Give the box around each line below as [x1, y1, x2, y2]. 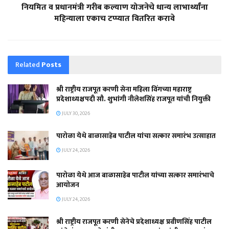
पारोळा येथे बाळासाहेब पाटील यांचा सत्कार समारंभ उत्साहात [56, 129, 216, 142]
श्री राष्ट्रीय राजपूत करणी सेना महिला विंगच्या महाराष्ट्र [56, 83, 192, 95]
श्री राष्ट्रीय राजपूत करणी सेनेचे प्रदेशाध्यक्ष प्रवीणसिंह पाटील [56, 215, 212, 227]
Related [15, 58, 40, 71]
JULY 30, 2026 [61, 109, 90, 118]
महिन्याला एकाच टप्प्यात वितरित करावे [54, 11, 175, 26]
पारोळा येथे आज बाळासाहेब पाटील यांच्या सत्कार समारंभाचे [56, 169, 214, 181]
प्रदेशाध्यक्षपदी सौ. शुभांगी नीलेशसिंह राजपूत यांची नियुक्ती [56, 93, 211, 105]
